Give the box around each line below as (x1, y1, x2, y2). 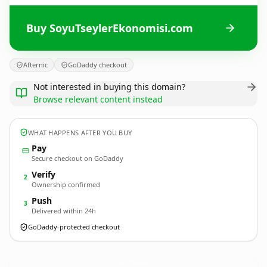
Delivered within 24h (32, 206, 96, 215)
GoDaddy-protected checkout (28, 222, 120, 231)
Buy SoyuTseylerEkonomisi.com (26, 20, 193, 35)
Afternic (23, 60, 48, 69)
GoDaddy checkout (68, 60, 127, 69)
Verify (32, 169, 55, 180)
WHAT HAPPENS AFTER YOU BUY (28, 128, 132, 137)
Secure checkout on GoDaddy (32, 154, 123, 163)
